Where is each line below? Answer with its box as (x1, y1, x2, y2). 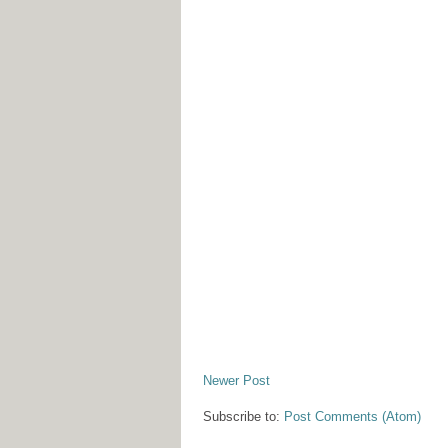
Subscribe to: (203, 409, 284, 425)
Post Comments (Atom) (284, 409, 421, 425)
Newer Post (203, 373, 270, 389)
